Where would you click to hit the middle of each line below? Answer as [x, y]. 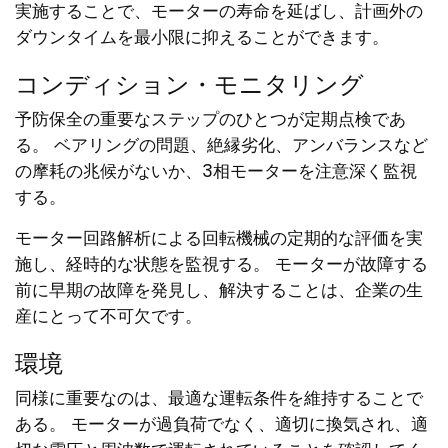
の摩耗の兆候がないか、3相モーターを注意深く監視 [216, 171]
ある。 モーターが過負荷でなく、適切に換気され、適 [221, 424]
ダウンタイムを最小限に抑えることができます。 [202, 37]
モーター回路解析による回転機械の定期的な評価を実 [219, 238]
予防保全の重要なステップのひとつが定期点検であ [210, 119]
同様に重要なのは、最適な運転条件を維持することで [219, 398]
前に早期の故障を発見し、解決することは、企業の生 [219, 290]
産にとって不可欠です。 [108, 316]
